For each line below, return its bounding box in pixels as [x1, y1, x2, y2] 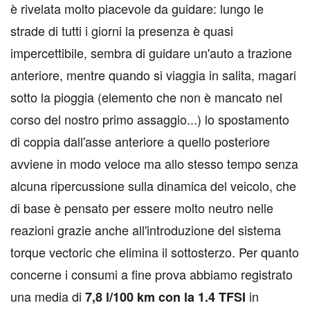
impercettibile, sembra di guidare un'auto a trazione [10, 44, 292, 62]
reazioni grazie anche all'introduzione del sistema [10, 221, 281, 239]
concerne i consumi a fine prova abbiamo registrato [10, 265, 293, 284]
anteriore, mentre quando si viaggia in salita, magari [10, 66, 296, 84]
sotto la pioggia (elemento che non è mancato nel [10, 88, 282, 107]
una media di [10, 287, 82, 306]
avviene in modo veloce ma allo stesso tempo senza [10, 154, 298, 173]
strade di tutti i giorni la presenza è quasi [10, 21, 233, 40]
